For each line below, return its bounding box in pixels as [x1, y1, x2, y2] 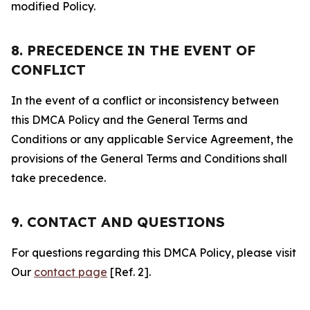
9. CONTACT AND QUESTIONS [11, 213, 225, 230]
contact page [34, 265, 107, 279]
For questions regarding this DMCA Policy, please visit [11, 246, 296, 259]
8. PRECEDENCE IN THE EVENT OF [11, 42, 255, 59]
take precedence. [11, 171, 106, 185]
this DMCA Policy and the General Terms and [11, 113, 248, 127]
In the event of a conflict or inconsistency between [11, 93, 279, 107]
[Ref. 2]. [107, 265, 151, 279]
